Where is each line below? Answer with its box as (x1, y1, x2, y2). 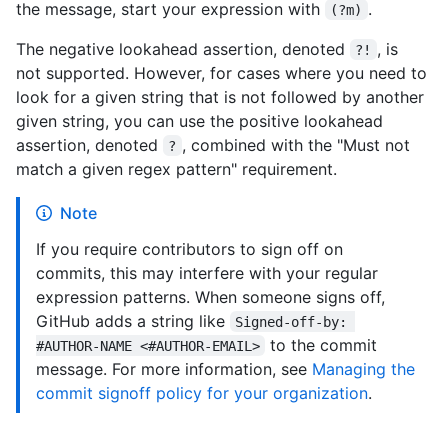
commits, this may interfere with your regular (36, 262, 378, 283)
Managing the (312, 358, 415, 379)
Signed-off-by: (235, 313, 356, 330)
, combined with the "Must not (181, 134, 415, 155)
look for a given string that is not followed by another (16, 86, 424, 107)
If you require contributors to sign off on (36, 238, 343, 259)
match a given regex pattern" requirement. (16, 158, 337, 179)
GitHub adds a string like (36, 310, 230, 331)
